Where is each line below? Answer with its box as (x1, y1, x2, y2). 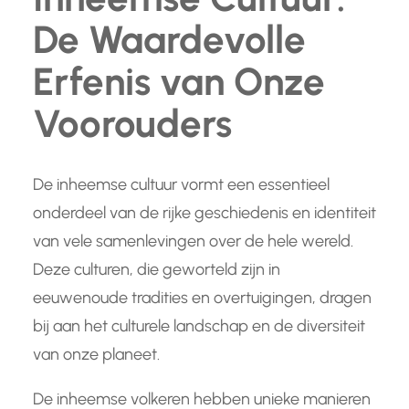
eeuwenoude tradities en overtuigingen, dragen (33, 288, 372, 309)
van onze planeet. (33, 344, 160, 365)
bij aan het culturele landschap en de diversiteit (33, 316, 365, 337)
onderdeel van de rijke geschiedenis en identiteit (33, 203, 376, 224)
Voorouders (33, 100, 232, 148)
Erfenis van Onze (33, 58, 325, 106)
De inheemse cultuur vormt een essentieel (33, 174, 330, 195)
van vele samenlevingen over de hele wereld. (33, 231, 353, 252)
